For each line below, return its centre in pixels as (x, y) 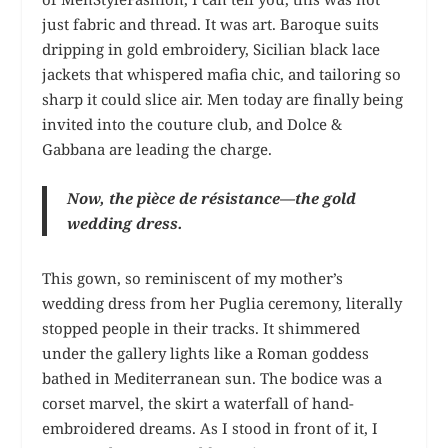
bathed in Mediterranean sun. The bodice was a (212, 377)
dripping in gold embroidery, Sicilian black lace (211, 48)
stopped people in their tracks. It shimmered (201, 327)
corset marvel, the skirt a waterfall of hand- (198, 402)
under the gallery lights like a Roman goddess (206, 352)
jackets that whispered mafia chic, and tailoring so (222, 73)
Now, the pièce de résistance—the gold (212, 197)
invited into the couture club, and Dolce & (192, 123)
